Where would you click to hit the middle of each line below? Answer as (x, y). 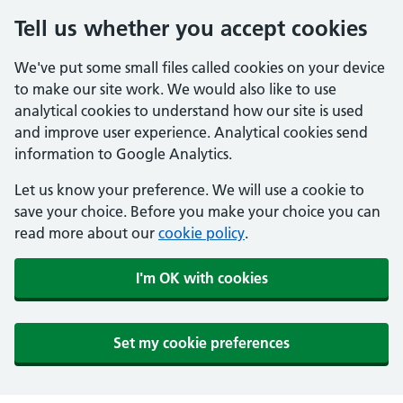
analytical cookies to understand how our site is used (189, 111)
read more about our (86, 233)
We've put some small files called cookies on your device (200, 67)
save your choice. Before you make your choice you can (197, 211)
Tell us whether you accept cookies (191, 28)
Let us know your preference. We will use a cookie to (189, 190)
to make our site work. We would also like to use (175, 89)
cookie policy (201, 233)
